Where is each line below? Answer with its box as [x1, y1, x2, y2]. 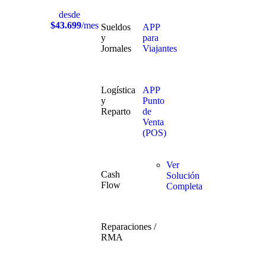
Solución [166, 170, 199, 181]
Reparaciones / [100, 221, 156, 232]
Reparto [100, 106, 131, 117]
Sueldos [100, 22, 131, 33]
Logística [100, 85, 135, 96]
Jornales [100, 43, 131, 54]
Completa [166, 181, 202, 192]
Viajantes [142, 43, 177, 54]
